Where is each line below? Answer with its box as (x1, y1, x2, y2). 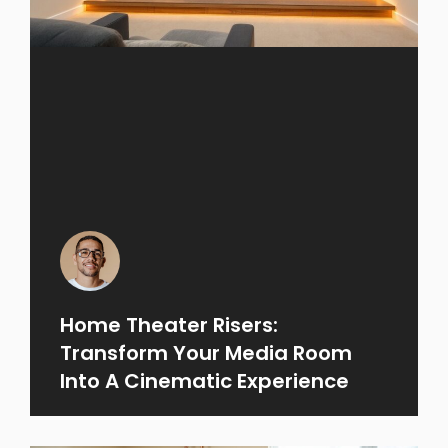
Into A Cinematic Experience (60, 366, 349, 395)
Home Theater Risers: (60, 310, 278, 339)
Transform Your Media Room (60, 338, 352, 367)
